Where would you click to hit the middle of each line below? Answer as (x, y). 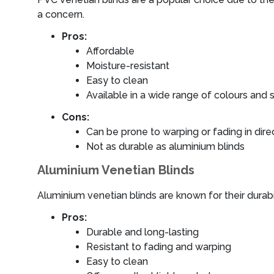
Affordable (110, 51)
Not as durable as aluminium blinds (165, 146)
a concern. (61, 14)
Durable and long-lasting (143, 232)
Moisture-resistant (128, 66)
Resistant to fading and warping (159, 247)
